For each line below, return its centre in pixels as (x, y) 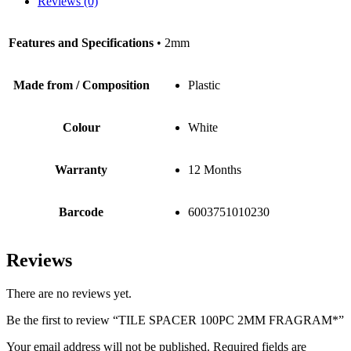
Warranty (81, 170)
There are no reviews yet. (69, 294)
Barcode (81, 212)
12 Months (215, 170)
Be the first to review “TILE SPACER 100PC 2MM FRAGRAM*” (175, 320)
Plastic (204, 85)
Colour (81, 128)
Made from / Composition (81, 85)
